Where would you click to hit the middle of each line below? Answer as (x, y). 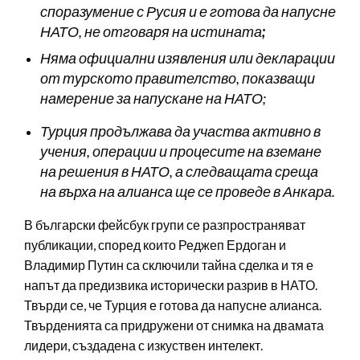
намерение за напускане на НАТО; (153, 98)
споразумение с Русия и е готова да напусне (188, 11)
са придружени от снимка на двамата (214, 325)
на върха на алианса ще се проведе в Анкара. (188, 191)
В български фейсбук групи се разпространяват (165, 224)
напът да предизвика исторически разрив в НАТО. (171, 284)
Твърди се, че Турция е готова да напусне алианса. (173, 305)
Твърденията (64, 325)
